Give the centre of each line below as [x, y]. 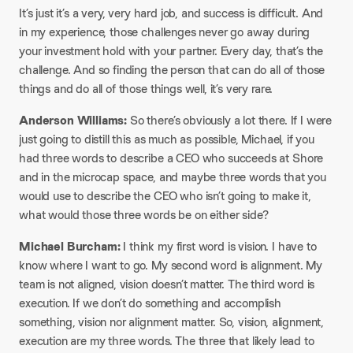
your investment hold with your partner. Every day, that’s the [171, 51]
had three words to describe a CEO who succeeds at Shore [171, 158]
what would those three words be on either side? [144, 215]
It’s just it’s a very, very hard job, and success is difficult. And [171, 13]
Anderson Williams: [73, 120]
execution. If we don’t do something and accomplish [150, 303]
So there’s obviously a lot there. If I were [230, 120]
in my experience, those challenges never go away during [165, 32]
